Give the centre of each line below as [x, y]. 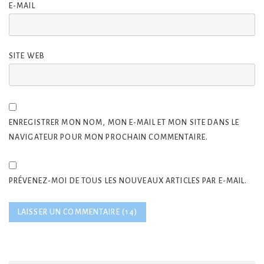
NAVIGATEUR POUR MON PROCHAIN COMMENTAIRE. [108, 137]
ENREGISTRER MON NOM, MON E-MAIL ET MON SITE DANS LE [124, 122]
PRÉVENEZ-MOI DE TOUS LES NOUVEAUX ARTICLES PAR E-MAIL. [128, 181]
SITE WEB [27, 56]
